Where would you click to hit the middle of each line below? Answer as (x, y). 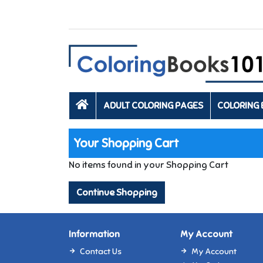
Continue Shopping (117, 192)
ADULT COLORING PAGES (153, 105)
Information (94, 234)
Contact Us (101, 251)
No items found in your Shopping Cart (149, 165)
